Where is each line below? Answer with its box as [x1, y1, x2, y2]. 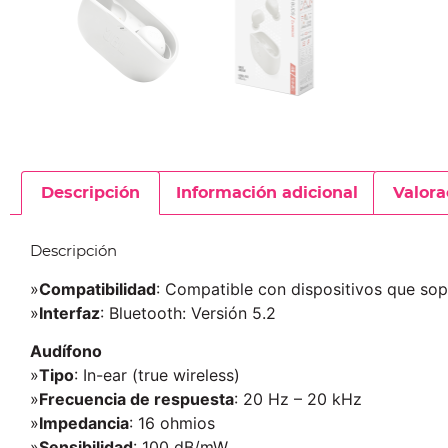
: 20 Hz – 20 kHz [234, 389, 362, 410]
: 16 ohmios [129, 413, 215, 434]
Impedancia [39, 413, 129, 434]
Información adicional [175, 184, 358, 201]
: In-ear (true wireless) [74, 365, 240, 386]
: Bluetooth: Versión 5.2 [100, 302, 276, 323]
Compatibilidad [39, 278, 156, 299]
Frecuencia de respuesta [39, 389, 234, 410]
